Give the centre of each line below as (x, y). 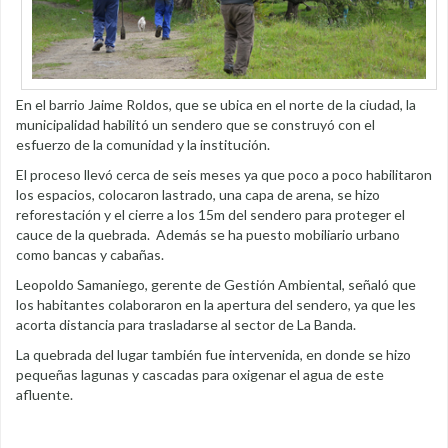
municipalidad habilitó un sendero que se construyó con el (195, 125)
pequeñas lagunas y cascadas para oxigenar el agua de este (200, 375)
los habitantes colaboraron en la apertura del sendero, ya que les (216, 305)
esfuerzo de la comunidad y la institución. (143, 145)
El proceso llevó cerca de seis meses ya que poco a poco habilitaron (224, 175)
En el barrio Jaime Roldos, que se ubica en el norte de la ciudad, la (216, 105)
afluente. (44, 395)
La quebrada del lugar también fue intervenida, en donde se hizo (213, 355)
